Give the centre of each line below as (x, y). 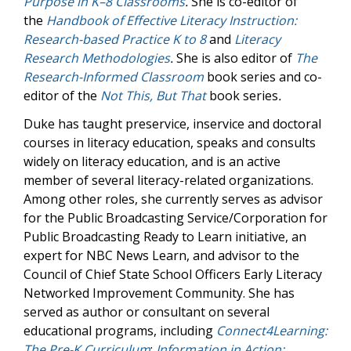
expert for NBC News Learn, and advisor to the (161, 255)
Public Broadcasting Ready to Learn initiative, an (165, 237)
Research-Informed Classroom (114, 77)
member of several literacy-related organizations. (168, 180)
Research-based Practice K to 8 (115, 39)
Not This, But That (153, 96)
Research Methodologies (97, 58)
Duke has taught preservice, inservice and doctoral (172, 124)
